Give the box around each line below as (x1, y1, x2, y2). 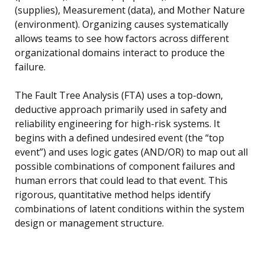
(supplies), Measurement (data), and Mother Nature (15, 4, 245, 17)
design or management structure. (15, 216, 164, 230)
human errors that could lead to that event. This (15, 174, 228, 188)
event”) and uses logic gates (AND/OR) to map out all (15, 146, 248, 159)
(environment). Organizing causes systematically (15, 18, 228, 31)
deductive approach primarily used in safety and (15, 103, 227, 117)
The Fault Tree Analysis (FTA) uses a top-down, (15, 89, 223, 102)
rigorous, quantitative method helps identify (15, 188, 211, 202)
